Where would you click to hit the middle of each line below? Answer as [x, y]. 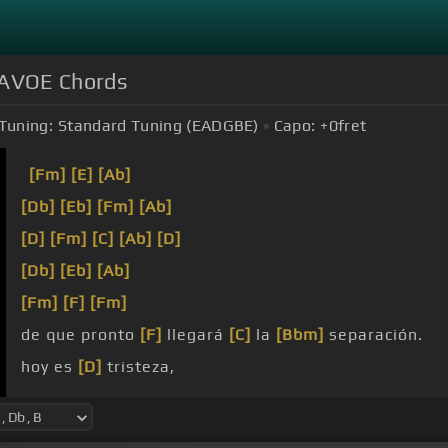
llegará [195, 335]
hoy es [49, 367]
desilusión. [128, 399]
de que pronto [80, 335]
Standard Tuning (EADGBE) [158, 126]
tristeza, [138, 367]
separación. [373, 335]
